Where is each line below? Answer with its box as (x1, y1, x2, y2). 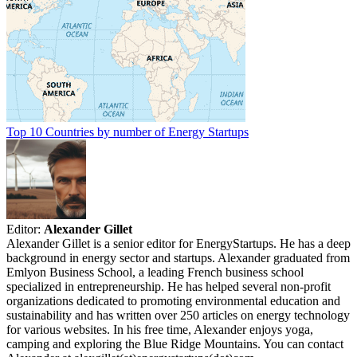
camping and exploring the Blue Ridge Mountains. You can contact (6, 337, 343, 351)
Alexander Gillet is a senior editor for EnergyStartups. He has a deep (6, 237, 351, 251)
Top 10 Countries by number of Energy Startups (6, 125, 249, 139)
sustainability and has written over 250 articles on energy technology (6, 308, 350, 323)
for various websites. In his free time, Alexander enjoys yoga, (6, 323, 313, 337)
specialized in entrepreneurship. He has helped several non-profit (6, 280, 331, 294)
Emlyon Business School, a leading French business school (6, 265, 304, 280)
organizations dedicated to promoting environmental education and (6, 294, 340, 308)
